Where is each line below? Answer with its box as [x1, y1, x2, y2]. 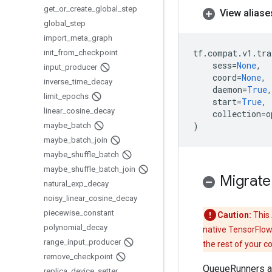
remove [44, 252, 70, 261]
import [44, 33, 67, 42]
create [70, 4, 92, 13]
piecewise [44, 208, 80, 217]
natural [44, 179, 67, 188]
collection [212, 108, 261, 120]
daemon [212, 84, 242, 95]
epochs [62, 92, 89, 101]
